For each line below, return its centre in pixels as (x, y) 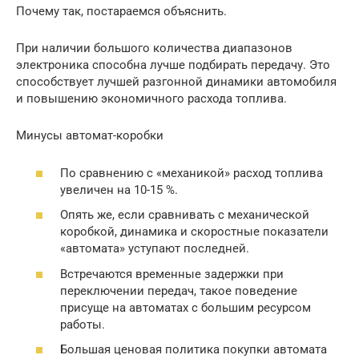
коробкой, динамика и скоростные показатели (194, 232)
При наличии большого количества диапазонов (154, 48)
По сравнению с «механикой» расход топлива (192, 173)
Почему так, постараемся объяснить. (121, 12)
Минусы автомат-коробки (90, 136)
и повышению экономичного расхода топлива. (151, 99)
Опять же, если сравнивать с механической (185, 215)
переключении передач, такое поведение (179, 290)
